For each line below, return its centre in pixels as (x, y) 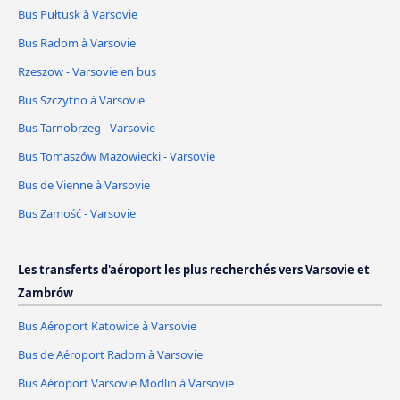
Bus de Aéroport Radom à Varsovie (110, 355)
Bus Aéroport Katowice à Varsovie (107, 326)
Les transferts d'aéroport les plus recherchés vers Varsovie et (194, 270)
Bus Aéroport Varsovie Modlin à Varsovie (126, 383)
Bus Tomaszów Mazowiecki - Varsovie (117, 157)
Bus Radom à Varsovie (77, 42)
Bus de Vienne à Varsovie (84, 185)
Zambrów (46, 293)
